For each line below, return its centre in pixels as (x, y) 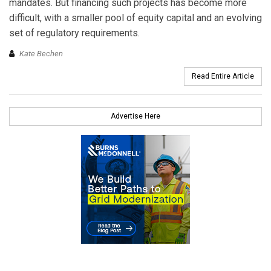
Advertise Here (135, 116)
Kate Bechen (41, 53)
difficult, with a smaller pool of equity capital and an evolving (135, 18)
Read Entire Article (223, 76)
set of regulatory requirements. (74, 33)
